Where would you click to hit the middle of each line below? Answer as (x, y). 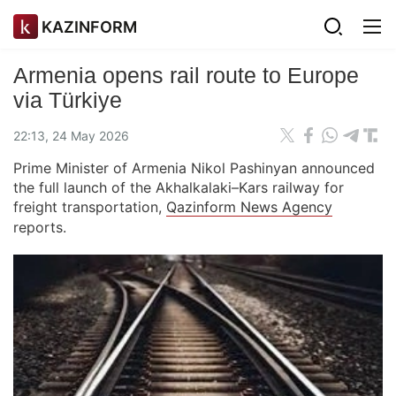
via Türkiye (68, 100)
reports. (40, 227)
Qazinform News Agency (249, 207)
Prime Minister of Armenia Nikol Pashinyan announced (194, 168)
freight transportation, (90, 207)
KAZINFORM (89, 27)
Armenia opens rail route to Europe (186, 75)
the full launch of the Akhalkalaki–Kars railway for (179, 187)
